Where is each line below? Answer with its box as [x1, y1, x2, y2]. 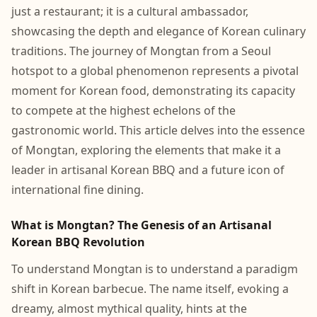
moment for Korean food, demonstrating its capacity [11, 83, 295, 98]
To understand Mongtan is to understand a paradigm [11, 261, 298, 277]
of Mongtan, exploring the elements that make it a [11, 142, 281, 158]
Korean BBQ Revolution [11, 234, 145, 250]
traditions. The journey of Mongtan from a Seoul [11, 43, 271, 59]
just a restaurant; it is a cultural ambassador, [11, 4, 248, 19]
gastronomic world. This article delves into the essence [11, 122, 305, 138]
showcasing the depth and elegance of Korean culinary [11, 23, 306, 39]
